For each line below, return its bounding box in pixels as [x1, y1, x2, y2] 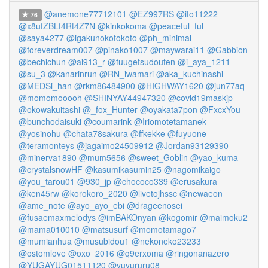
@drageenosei [127, 199, 182, 211]
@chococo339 [114, 175, 168, 187]
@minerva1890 [19, 151, 77, 163]
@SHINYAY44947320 [84, 92, 166, 103]
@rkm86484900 [74, 80, 135, 92]
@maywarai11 [150, 44, 205, 56]
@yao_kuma [190, 151, 238, 163]
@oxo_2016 [68, 247, 114, 259]
